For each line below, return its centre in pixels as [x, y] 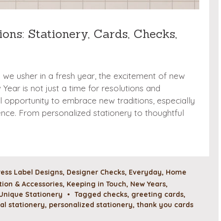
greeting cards [157, 194]
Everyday [145, 172]
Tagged [89, 194]
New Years [148, 184]
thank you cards [165, 204]
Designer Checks [96, 172]
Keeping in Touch [96, 184]
